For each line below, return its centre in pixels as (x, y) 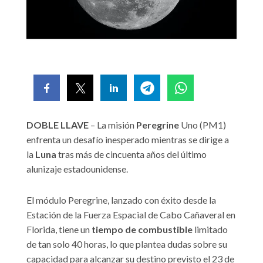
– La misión (112, 125)
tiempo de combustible (142, 230)
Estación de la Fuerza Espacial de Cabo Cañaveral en (131, 215)
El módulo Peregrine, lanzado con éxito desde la (121, 200)
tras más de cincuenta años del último (131, 154)
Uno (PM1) (203, 125)
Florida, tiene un (59, 230)
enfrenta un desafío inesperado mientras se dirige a (128, 140)
